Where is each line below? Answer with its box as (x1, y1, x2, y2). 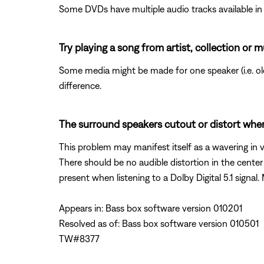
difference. (59, 80, 101, 91)
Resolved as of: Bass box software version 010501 (59, 217, 259, 229)
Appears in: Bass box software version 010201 (59, 202, 242, 213)
